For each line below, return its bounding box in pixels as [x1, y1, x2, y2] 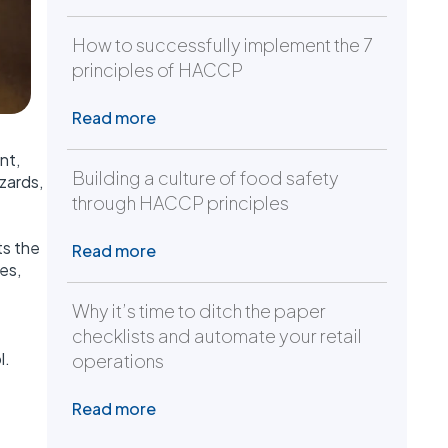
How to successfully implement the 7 [72, 33, 372, 57]
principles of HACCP [72, 58, 243, 82]
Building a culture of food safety [72, 166, 339, 190]
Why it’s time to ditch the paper [72, 299, 326, 323]
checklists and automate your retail [72, 324, 362, 348]
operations [72, 349, 164, 373]
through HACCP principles [72, 191, 289, 215]
